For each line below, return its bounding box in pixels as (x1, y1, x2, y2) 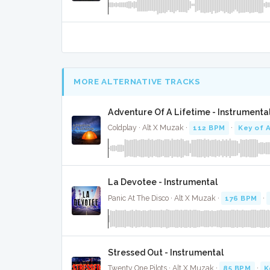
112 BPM (193, 124, 225, 133)
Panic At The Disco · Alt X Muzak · (108, 193, 221, 202)
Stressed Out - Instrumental (108, 247, 224, 257)
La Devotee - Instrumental (108, 177, 218, 187)
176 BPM (225, 193, 257, 202)
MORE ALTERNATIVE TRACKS (74, 77, 201, 87)
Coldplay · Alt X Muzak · (108, 124, 189, 133)
